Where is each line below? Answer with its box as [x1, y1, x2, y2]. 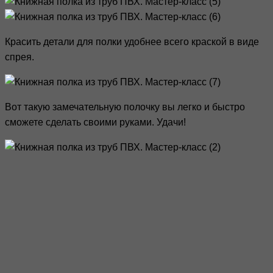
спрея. [5, 52, 34, 63]
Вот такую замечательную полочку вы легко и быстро [5, 102, 245, 113]
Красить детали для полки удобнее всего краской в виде [5, 37, 259, 48]
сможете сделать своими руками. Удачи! [5, 117, 186, 128]
